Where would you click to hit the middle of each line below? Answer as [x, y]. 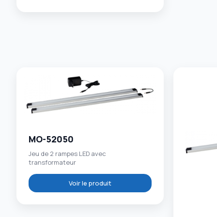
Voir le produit [90, 183]
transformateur [52, 162]
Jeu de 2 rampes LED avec [67, 153]
